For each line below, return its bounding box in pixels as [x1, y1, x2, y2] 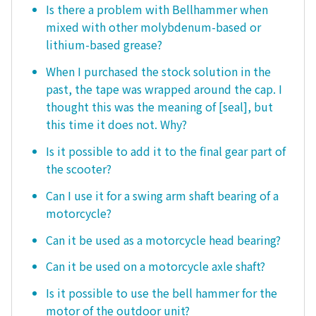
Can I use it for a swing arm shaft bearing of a [46, 186, 279, 204]
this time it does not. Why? [46, 116, 187, 133]
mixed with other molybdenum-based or [46, 18, 261, 36]
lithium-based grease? [46, 36, 162, 54]
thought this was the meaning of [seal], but [46, 98, 273, 116]
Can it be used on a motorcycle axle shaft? [46, 257, 265, 275]
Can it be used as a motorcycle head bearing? [46, 231, 281, 248]
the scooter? [46, 160, 111, 178]
